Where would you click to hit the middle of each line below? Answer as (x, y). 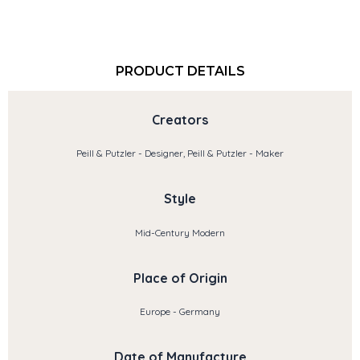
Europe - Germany (180, 312)
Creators (180, 119)
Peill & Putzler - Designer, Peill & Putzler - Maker (180, 153)
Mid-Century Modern (180, 232)
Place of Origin (180, 278)
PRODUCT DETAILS (180, 71)
